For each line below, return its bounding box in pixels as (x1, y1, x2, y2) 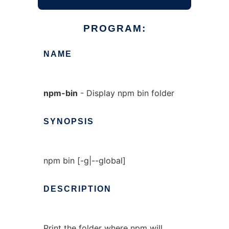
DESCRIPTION (43, 185, 111, 193)
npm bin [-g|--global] (43, 155, 126, 166)
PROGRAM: (83, 23, 146, 34)
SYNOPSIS (43, 117, 94, 126)
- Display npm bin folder (77, 88, 174, 98)
